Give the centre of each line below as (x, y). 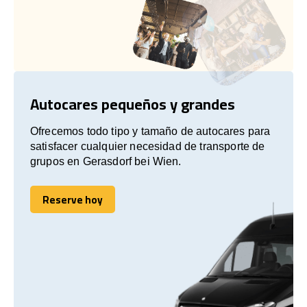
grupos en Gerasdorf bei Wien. (106, 161)
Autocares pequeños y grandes (133, 104)
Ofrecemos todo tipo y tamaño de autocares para (150, 131)
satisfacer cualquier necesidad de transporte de (148, 146)
